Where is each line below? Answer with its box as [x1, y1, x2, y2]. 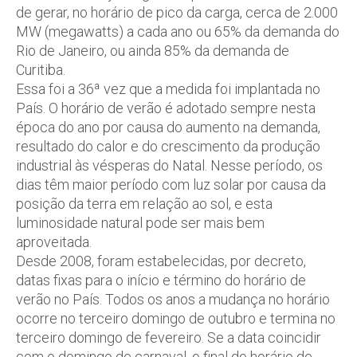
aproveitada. [16, 233, 92, 250]
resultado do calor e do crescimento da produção [16, 138, 320, 155]
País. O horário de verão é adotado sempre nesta [16, 100, 316, 116]
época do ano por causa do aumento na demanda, [16, 119, 320, 135]
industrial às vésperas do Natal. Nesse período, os [16, 157, 323, 174]
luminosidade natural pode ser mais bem [16, 214, 265, 231]
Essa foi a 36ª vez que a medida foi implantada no [16, 80, 320, 97]
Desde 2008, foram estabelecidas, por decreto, [16, 253, 306, 269]
